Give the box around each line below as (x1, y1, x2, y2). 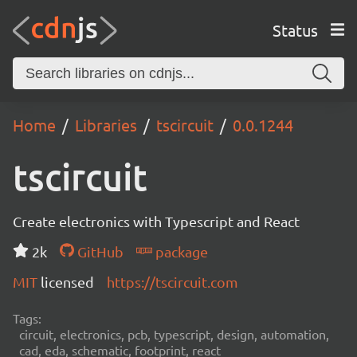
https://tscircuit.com (107, 273, 238, 290)
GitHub (73, 243, 124, 260)
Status (272, 19, 318, 40)
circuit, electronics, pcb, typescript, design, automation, (19, 326, 329, 342)
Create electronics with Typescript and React (13, 213, 300, 229)
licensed (41, 273, 94, 290)
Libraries (75, 115, 137, 135)
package (151, 243, 208, 260)
